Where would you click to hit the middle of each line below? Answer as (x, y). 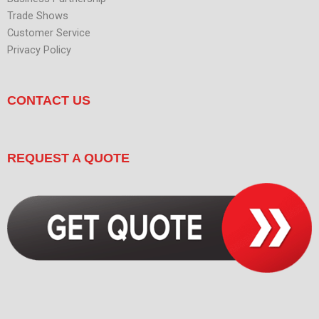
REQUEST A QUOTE (68, 158)
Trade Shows (38, 15)
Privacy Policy (39, 49)
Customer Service (49, 32)
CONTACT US (49, 101)
